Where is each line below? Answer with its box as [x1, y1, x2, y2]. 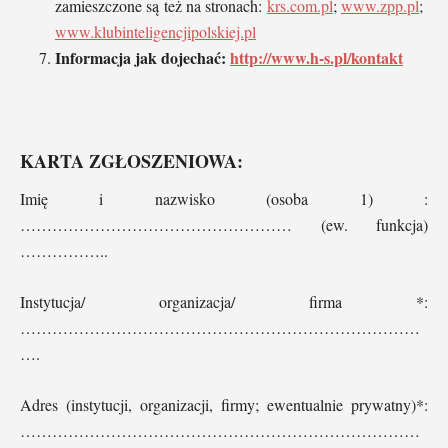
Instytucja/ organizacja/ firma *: [20, 290, 428, 312]
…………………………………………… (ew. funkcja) [20, 213, 428, 235]
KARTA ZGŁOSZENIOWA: [20, 147, 243, 174]
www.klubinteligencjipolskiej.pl [55, 20, 256, 42]
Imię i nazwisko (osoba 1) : [20, 187, 428, 209]
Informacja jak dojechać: [55, 45, 230, 69]
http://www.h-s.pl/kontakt [230, 45, 403, 69]
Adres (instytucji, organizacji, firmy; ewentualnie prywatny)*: [20, 393, 428, 415]
